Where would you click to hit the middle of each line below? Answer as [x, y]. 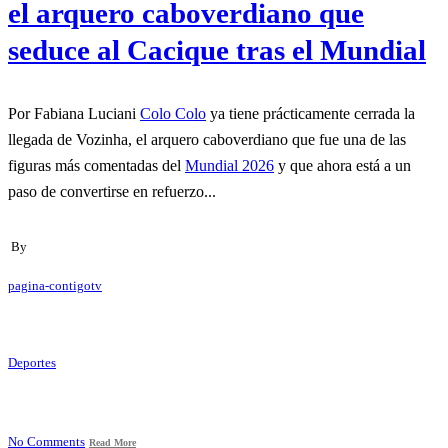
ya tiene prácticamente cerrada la [310, 114]
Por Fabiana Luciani [74, 114]
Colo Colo [173, 114]
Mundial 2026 [229, 166]
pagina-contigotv [55, 285]
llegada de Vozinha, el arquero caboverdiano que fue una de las [207, 140]
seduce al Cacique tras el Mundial [217, 50]
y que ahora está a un [342, 166]
